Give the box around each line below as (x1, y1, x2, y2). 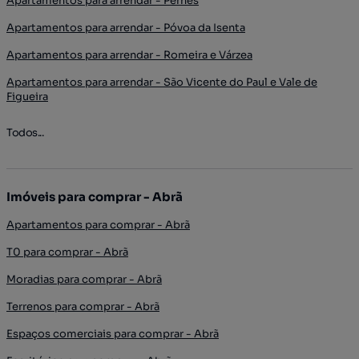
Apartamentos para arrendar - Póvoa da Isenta (6, 21, 245, 34)
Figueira (6, 90, 48, 103)
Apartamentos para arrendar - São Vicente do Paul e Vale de (6, 75, 317, 89)
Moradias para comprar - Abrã (6, 272, 162, 286)
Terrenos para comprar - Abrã (6, 300, 159, 313)
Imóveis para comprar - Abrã (6, 189, 183, 204)
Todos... (6, 126, 43, 139)
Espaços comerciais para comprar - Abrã (6, 327, 219, 341)
